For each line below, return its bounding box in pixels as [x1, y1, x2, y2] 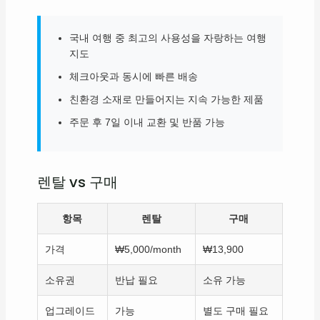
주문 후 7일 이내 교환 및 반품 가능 [69, 116, 225, 129]
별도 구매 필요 [202, 305, 269, 317]
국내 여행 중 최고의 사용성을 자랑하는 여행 [69, 32, 266, 44]
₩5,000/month [114, 244, 181, 256]
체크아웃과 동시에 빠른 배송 [69, 71, 198, 83]
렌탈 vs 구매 [36, 172, 118, 193]
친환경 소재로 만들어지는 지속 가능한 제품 [69, 94, 264, 106]
